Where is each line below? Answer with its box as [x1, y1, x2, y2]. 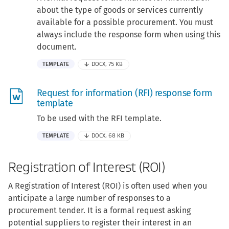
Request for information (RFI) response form [37, 87, 212, 99]
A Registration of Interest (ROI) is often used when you [8, 181, 207, 191]
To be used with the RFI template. [37, 113, 162, 124]
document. [37, 41, 77, 52]
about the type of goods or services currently [37, 5, 203, 15]
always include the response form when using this [37, 29, 220, 39]
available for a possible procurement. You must [37, 17, 213, 27]
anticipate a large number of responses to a [8, 193, 171, 203]
